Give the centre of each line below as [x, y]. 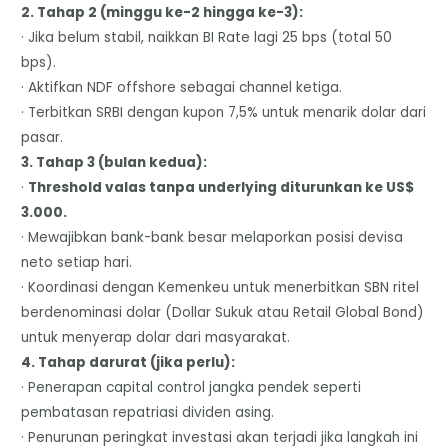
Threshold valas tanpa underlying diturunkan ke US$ [221, 187]
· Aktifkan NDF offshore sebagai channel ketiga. [182, 87]
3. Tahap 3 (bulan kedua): [114, 162]
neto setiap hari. [77, 262]
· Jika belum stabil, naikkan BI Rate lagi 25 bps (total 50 [207, 37]
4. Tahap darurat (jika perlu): [128, 362]
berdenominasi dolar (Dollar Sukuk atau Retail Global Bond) [223, 312]
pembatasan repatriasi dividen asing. [148, 412]
